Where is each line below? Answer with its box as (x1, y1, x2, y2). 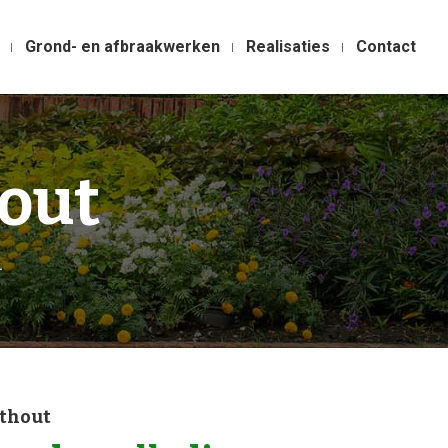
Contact (356, 37, 416, 56)
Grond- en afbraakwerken (25, 37, 220, 56)
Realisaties (246, 37, 330, 56)
